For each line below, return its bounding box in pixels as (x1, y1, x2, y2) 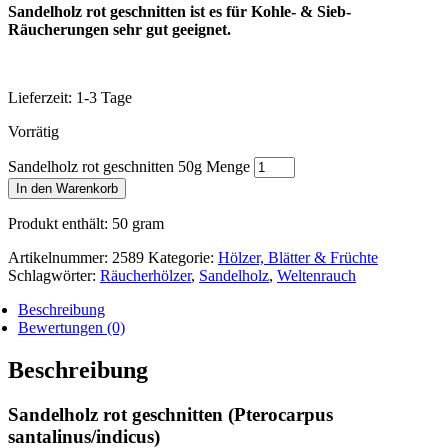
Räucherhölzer (100, 266, 191, 284)
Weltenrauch (277, 266, 356, 284)
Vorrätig (8, 122, 59, 140)
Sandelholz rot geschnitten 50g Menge (8, 157, 250, 175)
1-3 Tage (76, 88, 132, 106)
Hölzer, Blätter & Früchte (218, 248, 378, 266)
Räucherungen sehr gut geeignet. (8, 20, 231, 38)
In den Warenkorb (16, 180, 118, 196)
